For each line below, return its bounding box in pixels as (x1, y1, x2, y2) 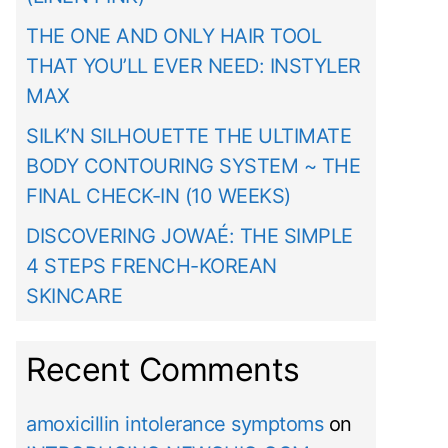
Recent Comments (26, 350, 300, 390)
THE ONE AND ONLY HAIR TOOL (26, 24, 321, 49)
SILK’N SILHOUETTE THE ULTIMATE (26, 124, 351, 149)
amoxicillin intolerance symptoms (26, 412, 323, 437)
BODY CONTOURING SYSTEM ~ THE (26, 154, 360, 179)
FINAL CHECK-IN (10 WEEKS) (26, 184, 291, 209)
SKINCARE (26, 284, 122, 309)
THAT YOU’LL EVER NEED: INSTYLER (26, 54, 361, 79)
